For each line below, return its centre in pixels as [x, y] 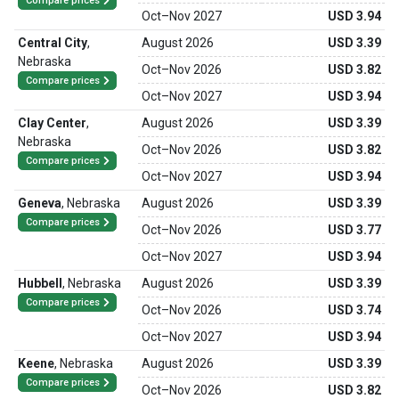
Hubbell [40, 283]
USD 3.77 [354, 230]
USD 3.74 [354, 310]
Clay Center [52, 123]
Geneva [40, 203]
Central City [53, 43]
